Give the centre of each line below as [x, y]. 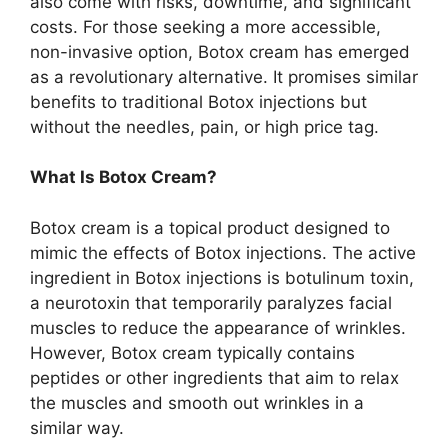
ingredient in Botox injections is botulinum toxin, [222, 277]
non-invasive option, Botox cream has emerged [220, 51]
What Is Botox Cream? [123, 177]
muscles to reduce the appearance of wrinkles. [218, 327]
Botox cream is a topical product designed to [210, 227]
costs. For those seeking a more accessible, [205, 26]
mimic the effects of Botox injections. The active [223, 252]
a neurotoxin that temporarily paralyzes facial [211, 302]
